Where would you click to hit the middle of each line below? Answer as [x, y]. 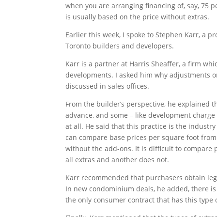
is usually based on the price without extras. [138, 17]
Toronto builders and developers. [120, 46]
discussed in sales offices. [108, 86]
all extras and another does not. [117, 160]
